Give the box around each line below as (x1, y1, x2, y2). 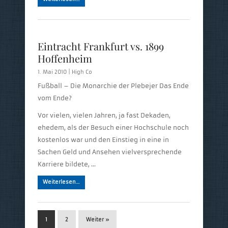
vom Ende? (38, 94, 72, 102)
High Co (72, 68, 92, 75)
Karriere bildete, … (38, 160, 96, 168)
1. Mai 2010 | (38, 68, 72, 75)
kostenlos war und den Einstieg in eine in (38, 135, 169, 144)
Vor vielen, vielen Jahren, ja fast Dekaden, (38, 111, 170, 119)
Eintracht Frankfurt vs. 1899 (38, 39, 164, 53)
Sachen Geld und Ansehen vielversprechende (38, 148, 182, 156)
